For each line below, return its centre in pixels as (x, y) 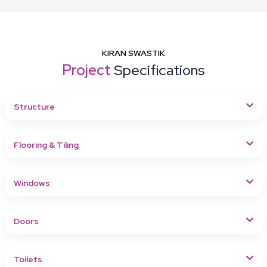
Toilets (28, 259)
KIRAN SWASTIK (133, 53)
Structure (34, 106)
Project (88, 70)
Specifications (159, 70)
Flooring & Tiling (46, 145)
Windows (32, 183)
